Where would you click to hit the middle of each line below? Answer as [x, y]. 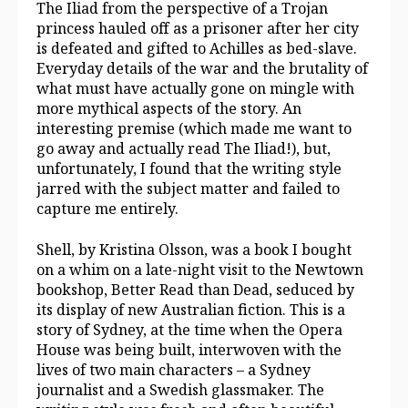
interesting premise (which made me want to [194, 129]
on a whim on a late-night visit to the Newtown [200, 269]
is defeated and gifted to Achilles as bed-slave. [197, 49]
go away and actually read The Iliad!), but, [184, 149]
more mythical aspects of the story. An [169, 109]
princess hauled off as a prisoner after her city [198, 29]
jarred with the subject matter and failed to [188, 189]
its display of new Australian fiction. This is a [191, 309]
